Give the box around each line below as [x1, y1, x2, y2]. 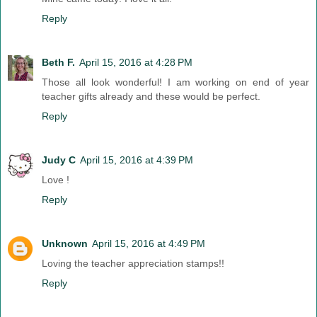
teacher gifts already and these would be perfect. [42, 90, 260, 102]
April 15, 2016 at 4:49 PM [92, 237, 205, 249]
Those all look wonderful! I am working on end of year [42, 76, 309, 88]
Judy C [42, 154, 76, 166]
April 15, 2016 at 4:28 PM [79, 56, 192, 68]
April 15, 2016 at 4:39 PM [80, 154, 193, 166]
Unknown [42, 237, 88, 249]
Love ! [42, 173, 69, 185]
